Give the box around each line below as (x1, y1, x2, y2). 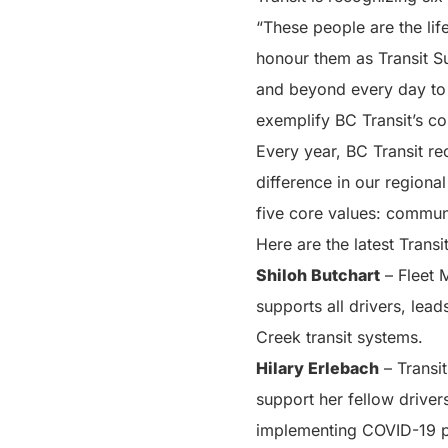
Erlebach (308, 357, 379, 378)
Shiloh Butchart (256, 264, 380, 285)
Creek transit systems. (256, 326, 423, 347)
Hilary (256, 357, 308, 378)
